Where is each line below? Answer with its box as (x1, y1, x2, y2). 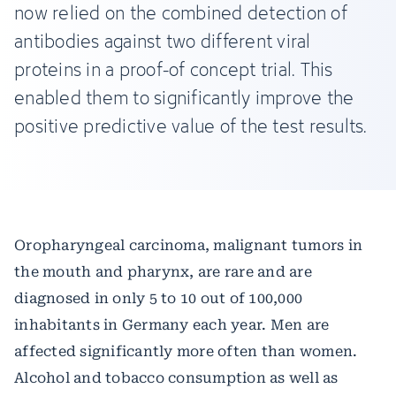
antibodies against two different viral (14, 27, 311, 55)
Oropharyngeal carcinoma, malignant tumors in (14, 236, 362, 254)
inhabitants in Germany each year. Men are (14, 316, 330, 333)
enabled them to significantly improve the (14, 83, 354, 111)
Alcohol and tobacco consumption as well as (14, 369, 339, 386)
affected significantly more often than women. (14, 342, 358, 360)
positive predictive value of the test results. (14, 111, 368, 140)
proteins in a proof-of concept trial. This (14, 55, 333, 83)
